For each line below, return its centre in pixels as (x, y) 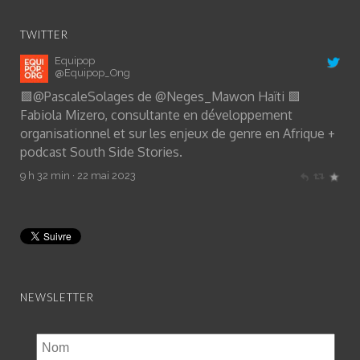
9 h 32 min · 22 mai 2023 (78, 175)
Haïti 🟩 (278, 96)
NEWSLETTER (57, 298)
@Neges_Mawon (205, 96)
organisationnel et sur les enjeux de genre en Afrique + (178, 133)
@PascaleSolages (84, 96)
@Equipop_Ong (93, 72)
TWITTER (44, 34)
